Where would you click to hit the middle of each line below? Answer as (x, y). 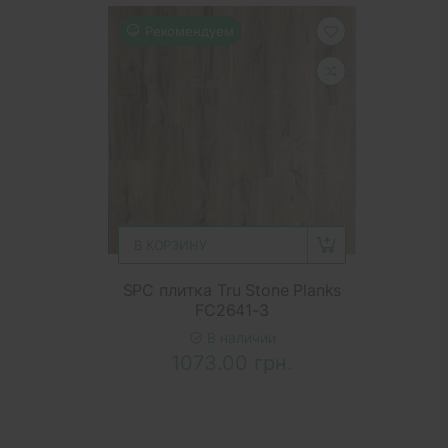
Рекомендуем (189, 30)
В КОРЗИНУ (170, 244)
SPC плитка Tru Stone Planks (232, 289)
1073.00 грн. (232, 362)
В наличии (239, 337)
